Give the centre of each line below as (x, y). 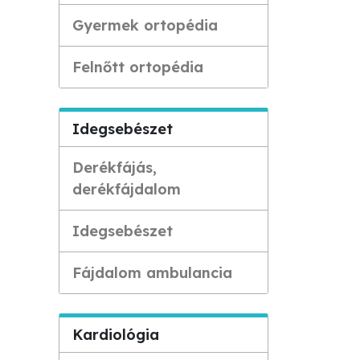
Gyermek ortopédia (145, 25)
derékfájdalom (127, 189)
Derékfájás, (115, 168)
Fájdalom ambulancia (152, 273)
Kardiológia (116, 335)
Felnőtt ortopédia (138, 67)
